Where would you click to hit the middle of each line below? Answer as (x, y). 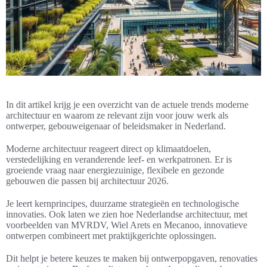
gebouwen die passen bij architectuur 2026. (87, 181)
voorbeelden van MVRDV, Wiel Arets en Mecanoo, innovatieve (127, 225)
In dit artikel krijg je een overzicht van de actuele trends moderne (127, 105)
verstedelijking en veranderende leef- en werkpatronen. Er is (119, 160)
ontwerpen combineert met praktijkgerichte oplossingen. (111, 236)
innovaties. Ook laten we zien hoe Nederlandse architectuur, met (127, 215)
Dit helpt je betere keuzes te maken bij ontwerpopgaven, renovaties (132, 259)
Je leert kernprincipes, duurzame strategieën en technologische (122, 204)
